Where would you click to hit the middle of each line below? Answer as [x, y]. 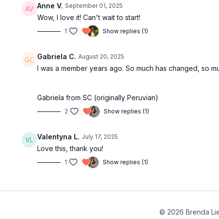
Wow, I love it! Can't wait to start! [89, 18]
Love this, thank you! [70, 149]
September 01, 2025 [94, 6]
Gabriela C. [57, 57]
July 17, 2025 [100, 137]
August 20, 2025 [101, 57]
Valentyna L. [59, 137]
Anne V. [50, 6]
